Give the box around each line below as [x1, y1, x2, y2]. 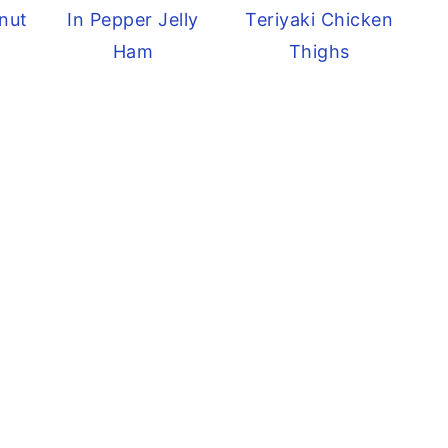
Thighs [288, 40, 350, 62]
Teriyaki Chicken [245, 8, 394, 30]
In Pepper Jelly [67, 8, 199, 30]
